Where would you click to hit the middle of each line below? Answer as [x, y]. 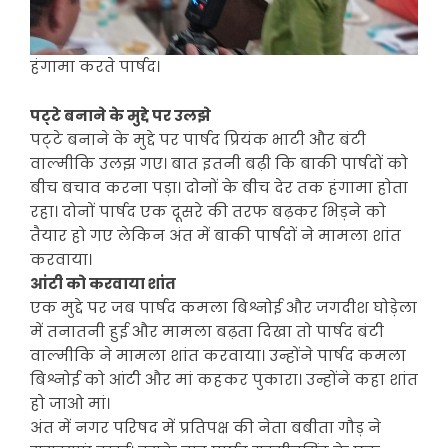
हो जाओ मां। [70, 404]
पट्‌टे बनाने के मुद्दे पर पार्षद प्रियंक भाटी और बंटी [198, 140]
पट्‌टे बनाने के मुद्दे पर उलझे [120, 116]
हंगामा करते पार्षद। [95, 67]
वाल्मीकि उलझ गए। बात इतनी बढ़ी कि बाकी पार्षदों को [219, 164]
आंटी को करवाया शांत [103, 284]
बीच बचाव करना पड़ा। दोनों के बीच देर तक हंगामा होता [219, 188]
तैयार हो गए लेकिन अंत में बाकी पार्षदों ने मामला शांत [215, 236]
